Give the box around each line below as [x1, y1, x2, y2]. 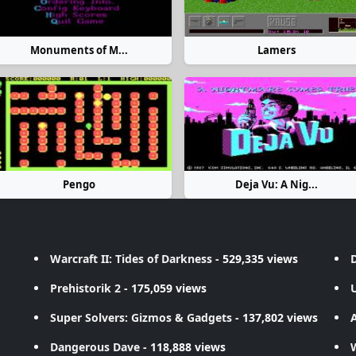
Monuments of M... [30, 43, 129, 57]
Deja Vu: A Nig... [235, 177, 319, 192]
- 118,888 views [140, 339, 226, 354]
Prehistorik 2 [50, 281, 122, 296]
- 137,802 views [232, 310, 319, 325]
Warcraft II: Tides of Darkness [50, 251, 213, 266]
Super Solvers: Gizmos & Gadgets [50, 310, 233, 325]
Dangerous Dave [50, 339, 141, 354]
